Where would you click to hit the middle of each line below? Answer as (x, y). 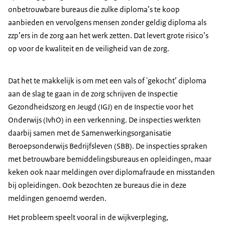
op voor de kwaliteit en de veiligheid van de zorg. (89, 49)
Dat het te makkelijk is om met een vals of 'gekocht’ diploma (107, 81)
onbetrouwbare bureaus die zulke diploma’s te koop (94, 10)
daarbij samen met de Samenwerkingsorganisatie (90, 133)
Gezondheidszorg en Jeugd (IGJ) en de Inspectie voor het (101, 107)
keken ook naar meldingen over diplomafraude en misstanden (111, 172)
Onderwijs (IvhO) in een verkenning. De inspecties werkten (104, 120)
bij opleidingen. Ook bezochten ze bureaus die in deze (97, 185)
